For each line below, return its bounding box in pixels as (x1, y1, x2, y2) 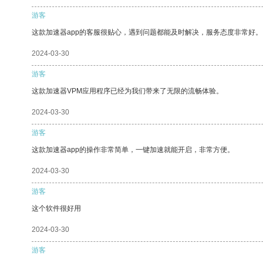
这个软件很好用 (32, 204, 81, 213)
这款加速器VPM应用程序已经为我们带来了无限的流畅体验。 (32, 86, 223, 95)
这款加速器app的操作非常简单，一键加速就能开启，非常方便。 (32, 145, 234, 154)
